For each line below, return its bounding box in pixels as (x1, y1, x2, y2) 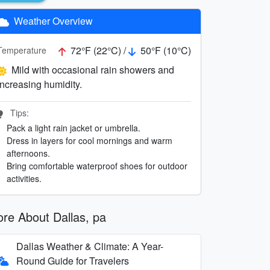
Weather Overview (11, 13, 93, 28)
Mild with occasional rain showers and (11, 62, 174, 77)
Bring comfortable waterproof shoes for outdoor (7, 159, 187, 172)
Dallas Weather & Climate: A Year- (16, 239, 163, 253)
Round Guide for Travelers (16, 253, 129, 268)
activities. (7, 172, 42, 184)
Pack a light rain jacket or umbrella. (7, 121, 140, 134)
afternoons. (7, 146, 50, 159)
